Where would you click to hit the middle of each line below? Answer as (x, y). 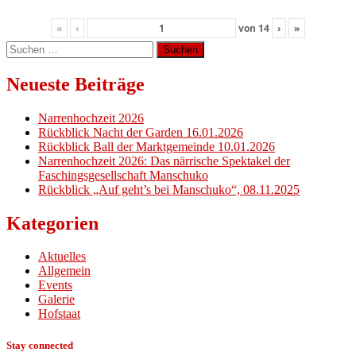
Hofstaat (59, 314)
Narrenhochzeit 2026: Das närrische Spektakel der (164, 161)
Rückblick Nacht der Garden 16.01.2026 (141, 132)
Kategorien (52, 223)
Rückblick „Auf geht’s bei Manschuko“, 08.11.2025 (169, 189)
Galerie (56, 300)
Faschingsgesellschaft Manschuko (123, 175)
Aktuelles (62, 257)
